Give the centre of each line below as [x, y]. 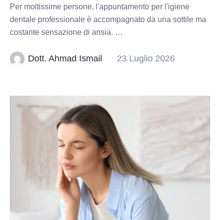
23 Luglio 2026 [146, 59]
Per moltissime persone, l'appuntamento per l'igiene [100, 7]
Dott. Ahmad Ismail [65, 59]
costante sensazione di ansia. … [66, 32]
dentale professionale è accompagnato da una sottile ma [108, 20]
